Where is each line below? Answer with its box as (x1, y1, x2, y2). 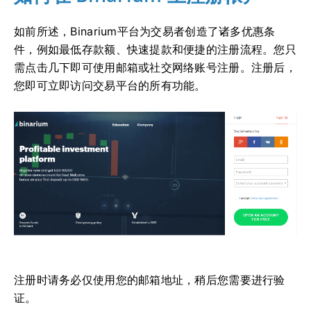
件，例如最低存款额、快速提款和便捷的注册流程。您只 (14, 42, 296, 57)
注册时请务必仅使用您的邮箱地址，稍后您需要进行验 (14, 273, 285, 287)
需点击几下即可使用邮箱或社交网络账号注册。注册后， (14, 60, 296, 75)
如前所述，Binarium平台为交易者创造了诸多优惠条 (14, 24, 276, 39)
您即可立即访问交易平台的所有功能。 (14, 78, 206, 93)
